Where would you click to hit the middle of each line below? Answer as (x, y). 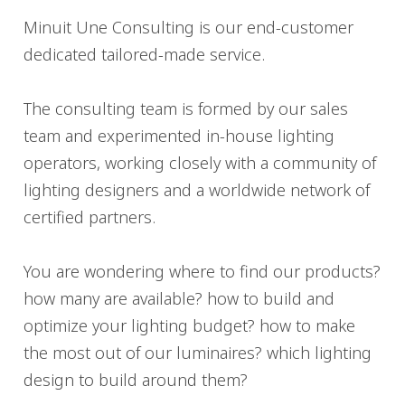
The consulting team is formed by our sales (186, 108)
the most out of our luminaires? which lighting (198, 353)
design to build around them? (136, 380)
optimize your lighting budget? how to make (189, 325)
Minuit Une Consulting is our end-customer (188, 27)
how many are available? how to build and (179, 298)
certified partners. (89, 217)
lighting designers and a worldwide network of (197, 190)
